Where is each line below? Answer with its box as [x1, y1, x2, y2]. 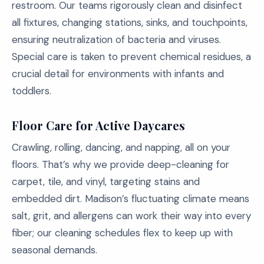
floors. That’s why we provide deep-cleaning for [12, 158, 229, 171]
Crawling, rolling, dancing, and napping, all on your [12, 141, 230, 154]
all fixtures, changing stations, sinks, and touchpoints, [12, 16, 247, 29]
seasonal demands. [12, 243, 97, 256]
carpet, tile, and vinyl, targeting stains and [12, 175, 200, 188]
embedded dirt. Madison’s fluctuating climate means [12, 192, 249, 205]
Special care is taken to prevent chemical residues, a [12, 50, 251, 63]
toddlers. [12, 84, 51, 97]
